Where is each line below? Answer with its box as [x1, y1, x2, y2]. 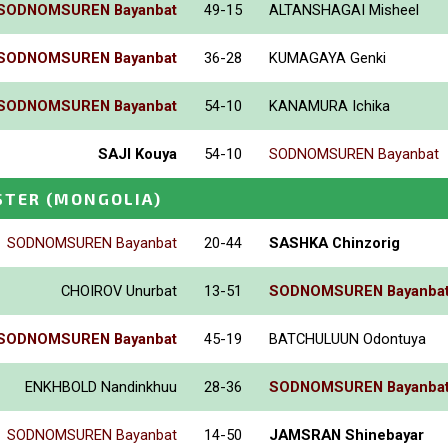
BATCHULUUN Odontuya [269, 329, 426, 348]
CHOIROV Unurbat [61, 281, 177, 300]
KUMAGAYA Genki [269, 48, 386, 67]
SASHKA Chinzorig [269, 233, 400, 252]
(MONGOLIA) [46, 188, 162, 208]
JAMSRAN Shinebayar [269, 425, 424, 444]
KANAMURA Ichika [269, 96, 390, 115]
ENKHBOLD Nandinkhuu [25, 377, 177, 396]
